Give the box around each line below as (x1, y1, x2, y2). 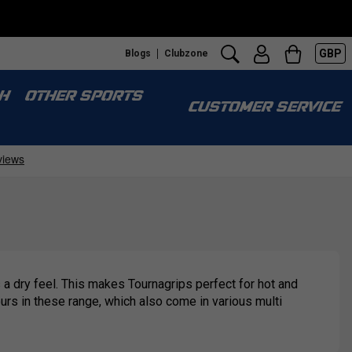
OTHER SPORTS (24, 90, 141, 104)
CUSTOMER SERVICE (187, 101, 339, 115)
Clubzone (164, 47, 208, 59)
